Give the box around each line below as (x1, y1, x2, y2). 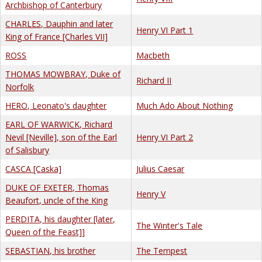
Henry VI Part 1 (136, 24, 194, 36)
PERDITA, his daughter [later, (5, 213, 116, 225)
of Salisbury (5, 144, 50, 156)
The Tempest (136, 244, 188, 256)
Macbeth (136, 49, 170, 61)
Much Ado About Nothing (136, 99, 233, 111)
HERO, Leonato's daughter (5, 99, 107, 111)
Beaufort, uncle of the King (5, 194, 108, 206)
